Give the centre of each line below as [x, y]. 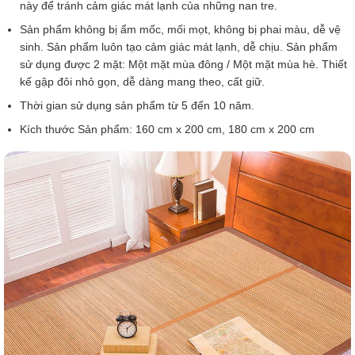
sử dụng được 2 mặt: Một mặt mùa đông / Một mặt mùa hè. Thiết [183, 64]
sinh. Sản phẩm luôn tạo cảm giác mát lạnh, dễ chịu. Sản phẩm [179, 46]
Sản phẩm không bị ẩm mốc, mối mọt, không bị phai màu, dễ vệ [180, 29]
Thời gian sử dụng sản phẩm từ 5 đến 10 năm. [137, 105]
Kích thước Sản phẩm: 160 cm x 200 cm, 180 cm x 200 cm [167, 129]
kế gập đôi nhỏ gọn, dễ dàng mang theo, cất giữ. [142, 81]
